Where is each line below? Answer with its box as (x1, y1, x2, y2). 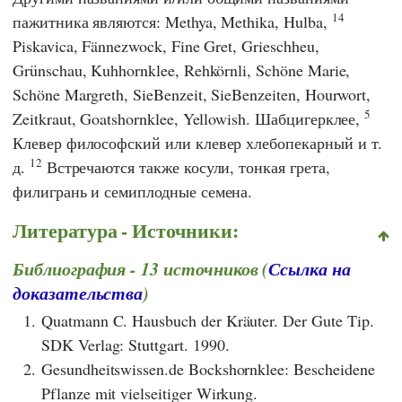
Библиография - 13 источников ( (13, 256, 269, 282)
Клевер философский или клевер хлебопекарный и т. (13, 132, 383, 154)
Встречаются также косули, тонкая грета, (41, 156, 330, 179)
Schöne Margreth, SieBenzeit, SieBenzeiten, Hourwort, (13, 83, 371, 106)
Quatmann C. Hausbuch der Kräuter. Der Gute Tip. (41, 310, 374, 332)
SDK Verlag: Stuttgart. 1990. (41, 334, 230, 356)
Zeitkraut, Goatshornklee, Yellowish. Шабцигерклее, (13, 108, 365, 130)
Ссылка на (268, 256, 351, 282)
